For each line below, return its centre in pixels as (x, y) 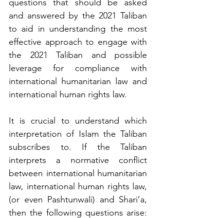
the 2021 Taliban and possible (78, 55)
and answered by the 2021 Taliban (78, 15)
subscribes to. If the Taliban (78, 147)
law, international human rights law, (78, 186)
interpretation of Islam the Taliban (78, 134)
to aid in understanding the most (78, 28)
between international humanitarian (78, 173)
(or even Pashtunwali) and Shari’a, (78, 199)
